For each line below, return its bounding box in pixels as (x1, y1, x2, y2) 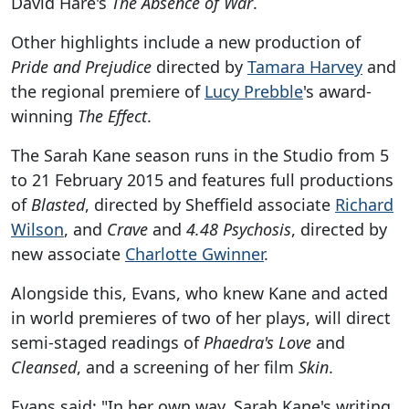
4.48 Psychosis (186, 218, 291, 241)
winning (11, 105, 78, 128)
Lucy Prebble (204, 80, 303, 103)
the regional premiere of (11, 80, 204, 103)
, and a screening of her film (77, 356, 299, 379)
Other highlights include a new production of (11, 31, 361, 54)
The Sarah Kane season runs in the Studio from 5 (11, 144, 389, 167)
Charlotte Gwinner (125, 243, 264, 266)
